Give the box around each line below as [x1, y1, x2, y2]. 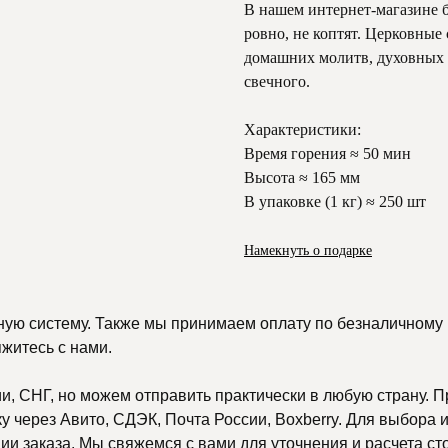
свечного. [244, 73, 310, 91]
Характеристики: [244, 121, 361, 139]
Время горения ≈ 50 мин [244, 145, 411, 163]
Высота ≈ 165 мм [244, 169, 360, 187]
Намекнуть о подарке [244, 243, 372, 259]
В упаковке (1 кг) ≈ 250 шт [244, 193, 426, 211]
